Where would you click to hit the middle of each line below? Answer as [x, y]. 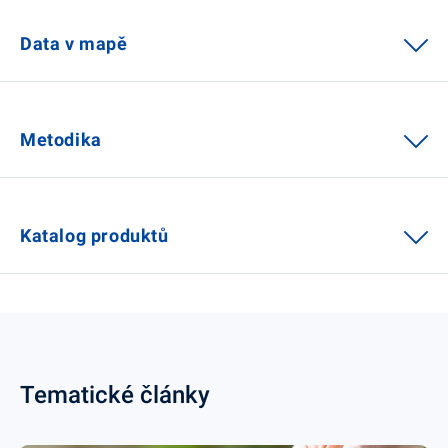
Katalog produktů [97, 235]
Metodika [63, 139]
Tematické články [115, 394]
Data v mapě [76, 43]
